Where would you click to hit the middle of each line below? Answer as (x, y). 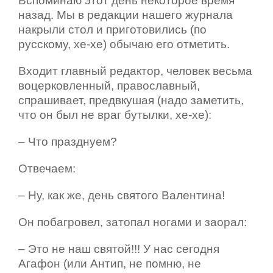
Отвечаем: (47, 168)
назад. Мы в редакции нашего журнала (126, 15)
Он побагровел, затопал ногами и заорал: (133, 222)
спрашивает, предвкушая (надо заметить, (131, 100)
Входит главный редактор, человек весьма (135, 71)
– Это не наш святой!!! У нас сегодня (119, 249)
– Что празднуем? (68, 141)
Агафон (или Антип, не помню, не (110, 263)
